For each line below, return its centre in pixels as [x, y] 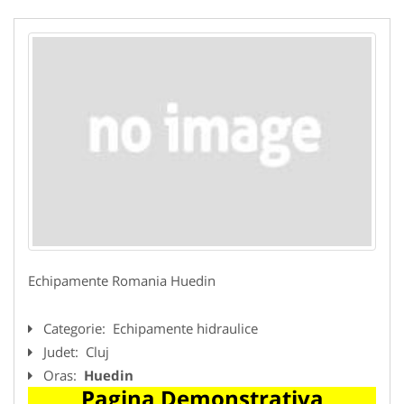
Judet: [63, 351]
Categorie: [76, 328]
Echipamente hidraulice [185, 328]
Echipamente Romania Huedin [122, 280]
